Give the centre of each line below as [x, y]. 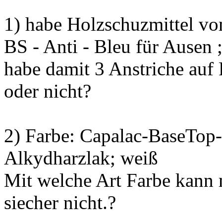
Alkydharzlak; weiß [81, 158]
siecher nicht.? [60, 203]
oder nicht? [48, 91]
